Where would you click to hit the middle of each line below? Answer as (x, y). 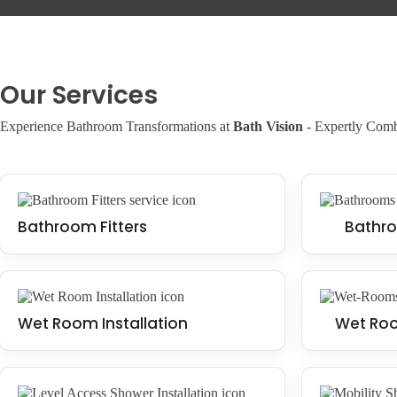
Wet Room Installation (103, 323)
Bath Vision (268, 126)
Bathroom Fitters (82, 227)
